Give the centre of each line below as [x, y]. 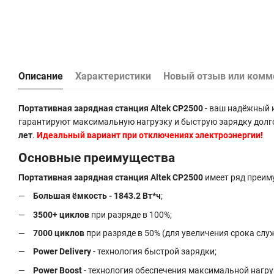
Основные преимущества [97, 157]
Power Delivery [62, 252]
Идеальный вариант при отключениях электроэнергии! [150, 135]
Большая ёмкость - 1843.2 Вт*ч [97, 196]
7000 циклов [59, 233]
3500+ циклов [61, 214]
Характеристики [113, 76]
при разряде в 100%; [131, 214]
